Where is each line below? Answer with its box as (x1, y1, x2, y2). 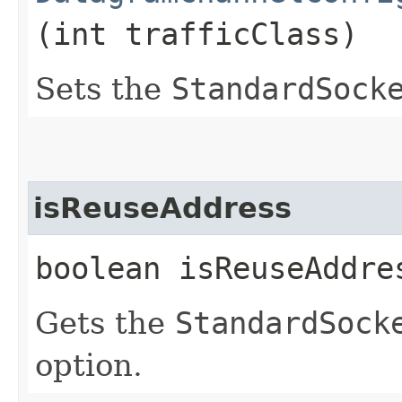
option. (35, 346, 143, 383)
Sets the (35, 70, 171, 107)
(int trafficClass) (35, 15, 358, 52)
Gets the (35, 304, 175, 341)
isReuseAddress (33, 191, 292, 224)
